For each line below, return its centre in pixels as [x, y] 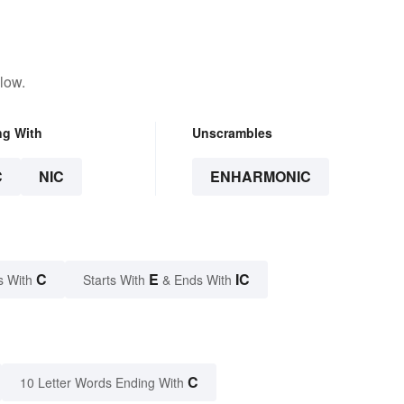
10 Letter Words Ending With [102, 382]
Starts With [116, 279]
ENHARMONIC [260, 176]
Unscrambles [232, 132]
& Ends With [197, 279]
